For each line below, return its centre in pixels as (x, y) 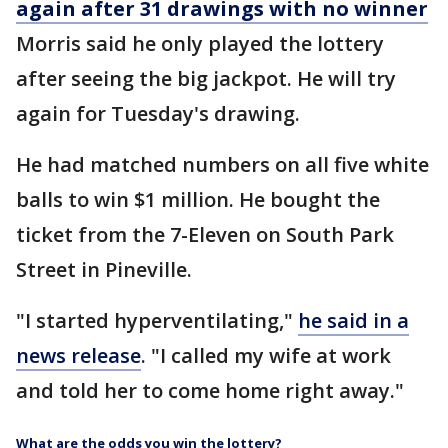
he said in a (353, 321)
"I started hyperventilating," (157, 321)
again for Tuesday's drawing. (160, 114)
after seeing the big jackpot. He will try (206, 79)
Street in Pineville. (106, 270)
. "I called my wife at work (266, 356)
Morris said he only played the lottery (200, 44)
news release (78, 356)
